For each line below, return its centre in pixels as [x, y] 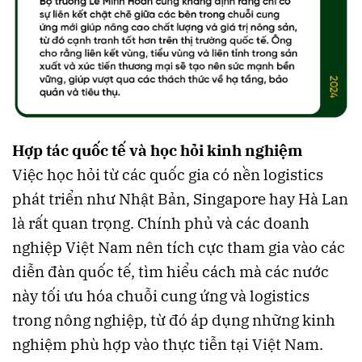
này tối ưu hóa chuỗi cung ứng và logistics [161, 296]
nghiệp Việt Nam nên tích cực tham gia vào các [179, 248]
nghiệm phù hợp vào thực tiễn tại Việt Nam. [168, 345]
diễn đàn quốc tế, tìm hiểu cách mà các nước [170, 272]
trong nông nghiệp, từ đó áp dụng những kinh [174, 320]
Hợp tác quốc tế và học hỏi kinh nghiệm [157, 151]
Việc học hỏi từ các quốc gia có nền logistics [168, 175]
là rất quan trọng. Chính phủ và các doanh [161, 223]
